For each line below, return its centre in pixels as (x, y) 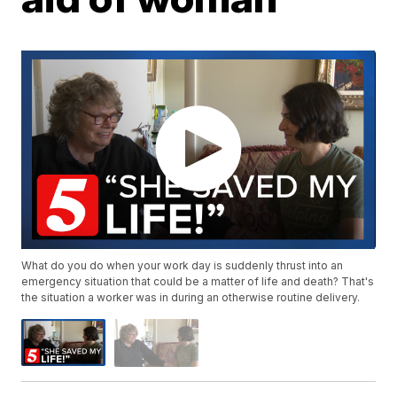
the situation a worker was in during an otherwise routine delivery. (191, 298)
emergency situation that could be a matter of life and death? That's (198, 282)
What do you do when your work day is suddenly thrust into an (183, 266)
